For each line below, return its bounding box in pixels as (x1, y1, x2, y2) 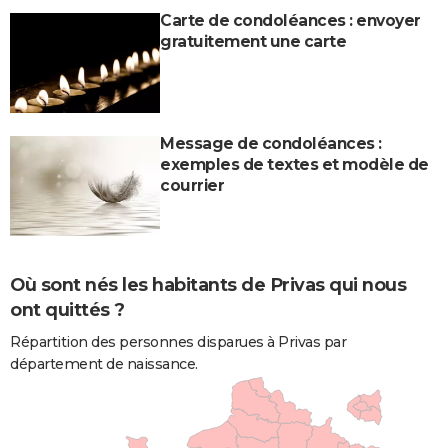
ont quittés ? (10, 298, 125, 321)
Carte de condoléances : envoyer (160, 10, 421, 30)
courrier (160, 175, 224, 195)
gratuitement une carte (160, 31, 346, 51)
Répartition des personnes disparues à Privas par (10, 332, 346, 351)
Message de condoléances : (160, 133, 382, 153)
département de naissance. (10, 354, 198, 373)
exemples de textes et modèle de (160, 154, 429, 174)
